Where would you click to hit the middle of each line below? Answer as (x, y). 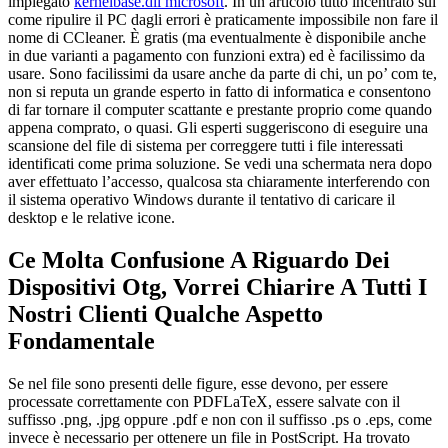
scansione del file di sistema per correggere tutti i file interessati (205, 145)
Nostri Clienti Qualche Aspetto (165, 313)
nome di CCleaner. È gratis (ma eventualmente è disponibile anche (217, 37)
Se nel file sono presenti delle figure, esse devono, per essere (198, 383)
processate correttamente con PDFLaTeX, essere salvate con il (204, 401)
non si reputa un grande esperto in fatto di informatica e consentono (219, 91)
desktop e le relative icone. (91, 217)
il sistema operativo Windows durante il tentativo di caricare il (201, 199)
